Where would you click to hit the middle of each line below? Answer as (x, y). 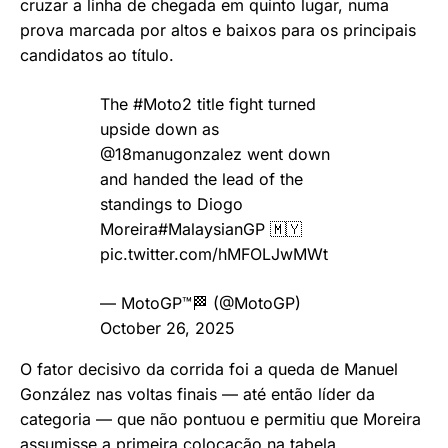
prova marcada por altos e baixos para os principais (218, 30)
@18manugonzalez (171, 154)
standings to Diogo (171, 204)
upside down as (159, 129)
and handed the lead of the (201, 179)
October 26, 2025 (167, 328)
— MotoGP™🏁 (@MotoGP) (200, 303)
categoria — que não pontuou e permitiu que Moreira (220, 419)
